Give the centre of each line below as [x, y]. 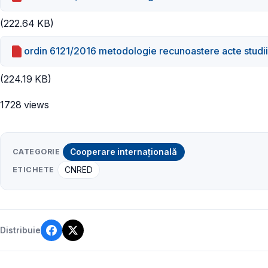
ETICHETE [33, 170]
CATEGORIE [36, 152]
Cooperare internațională [124, 152]
